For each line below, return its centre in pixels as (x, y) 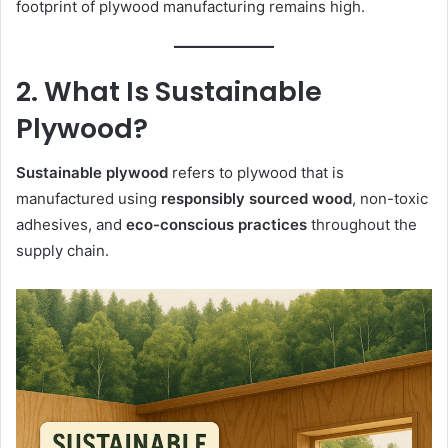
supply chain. (62, 251)
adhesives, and (71, 225)
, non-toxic (390, 199)
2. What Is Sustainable (169, 91)
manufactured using (88, 199)
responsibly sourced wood (256, 199)
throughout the (362, 225)
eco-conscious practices (216, 225)
